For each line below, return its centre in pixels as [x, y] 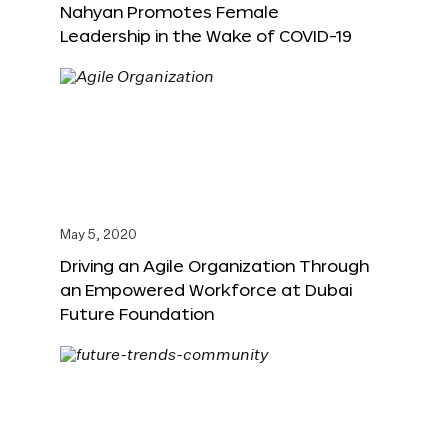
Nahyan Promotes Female [169, 12]
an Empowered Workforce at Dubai [206, 290]
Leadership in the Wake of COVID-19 [206, 36]
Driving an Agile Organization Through [214, 266]
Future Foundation [137, 314]
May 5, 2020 [98, 236]
